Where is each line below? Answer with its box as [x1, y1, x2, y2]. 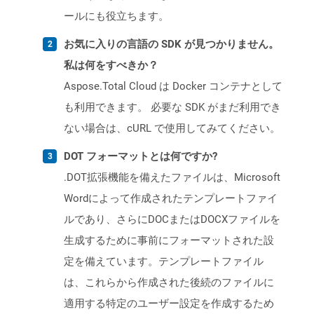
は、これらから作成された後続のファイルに [64, 276, 274, 289]
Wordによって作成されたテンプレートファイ [64, 192, 278, 205]
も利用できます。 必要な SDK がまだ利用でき [64, 101, 281, 114]
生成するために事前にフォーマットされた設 [64, 234, 274, 247]
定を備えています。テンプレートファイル [64, 255, 264, 268]
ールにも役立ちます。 [64, 10, 169, 23]
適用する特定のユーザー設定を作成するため [64, 297, 274, 310]
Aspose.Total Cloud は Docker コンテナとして [64, 80, 282, 93]
